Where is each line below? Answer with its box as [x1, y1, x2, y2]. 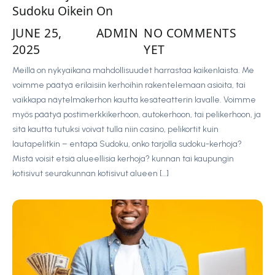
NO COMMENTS [144, 25, 237, 42]
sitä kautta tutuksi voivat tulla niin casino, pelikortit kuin [12, 123, 219, 134]
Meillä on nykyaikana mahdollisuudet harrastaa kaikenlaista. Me [12, 64, 254, 76]
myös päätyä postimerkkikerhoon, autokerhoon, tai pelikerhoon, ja [12, 109, 261, 120]
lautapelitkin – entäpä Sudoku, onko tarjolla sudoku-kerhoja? [12, 138, 242, 149]
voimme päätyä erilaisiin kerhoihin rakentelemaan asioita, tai [12, 79, 246, 90]
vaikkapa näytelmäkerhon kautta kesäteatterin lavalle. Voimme [12, 94, 256, 105]
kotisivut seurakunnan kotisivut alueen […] [12, 168, 169, 179]
